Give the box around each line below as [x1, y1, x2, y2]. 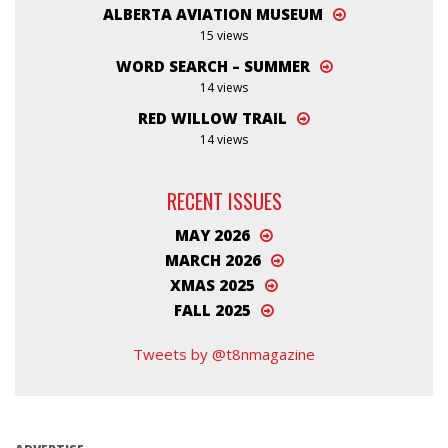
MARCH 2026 [164, 249, 261, 270]
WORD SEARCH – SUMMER [115, 56, 310, 76]
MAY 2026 [175, 224, 250, 245]
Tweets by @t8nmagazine [133, 343, 315, 364]
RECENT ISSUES [166, 186, 282, 216]
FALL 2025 [174, 299, 251, 320]
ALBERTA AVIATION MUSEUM [102, 4, 323, 24]
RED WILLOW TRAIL [138, 108, 287, 128]
